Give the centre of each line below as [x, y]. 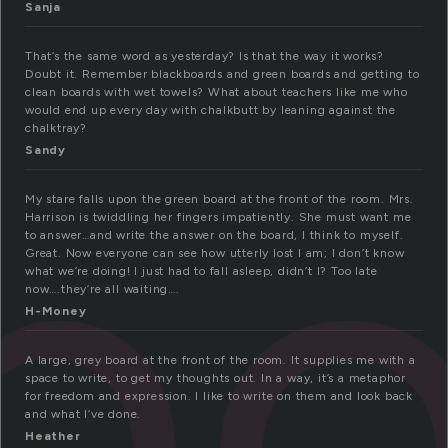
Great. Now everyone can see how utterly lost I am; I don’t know [215, 253]
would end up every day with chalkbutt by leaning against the [210, 110]
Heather [53, 436]
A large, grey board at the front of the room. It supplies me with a [220, 360]
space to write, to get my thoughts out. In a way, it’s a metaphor [215, 378]
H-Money [56, 311]
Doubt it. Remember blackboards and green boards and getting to [222, 74]
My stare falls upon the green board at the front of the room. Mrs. [219, 199]
